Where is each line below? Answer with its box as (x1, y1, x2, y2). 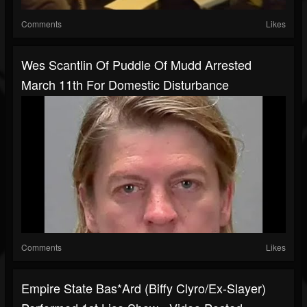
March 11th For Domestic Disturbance (21, 75, 229, 94)
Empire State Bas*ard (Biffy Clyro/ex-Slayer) (21, 279, 266, 297)
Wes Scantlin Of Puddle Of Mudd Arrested (21, 56, 251, 74)
